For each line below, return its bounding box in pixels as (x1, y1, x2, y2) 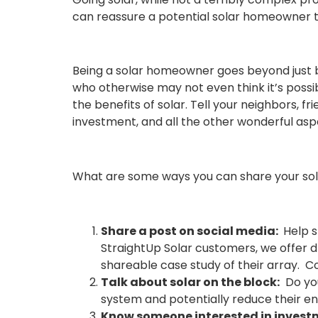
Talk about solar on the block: (101, 274, 280, 291)
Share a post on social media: (101, 223, 280, 240)
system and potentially (101, 291, 229, 308)
